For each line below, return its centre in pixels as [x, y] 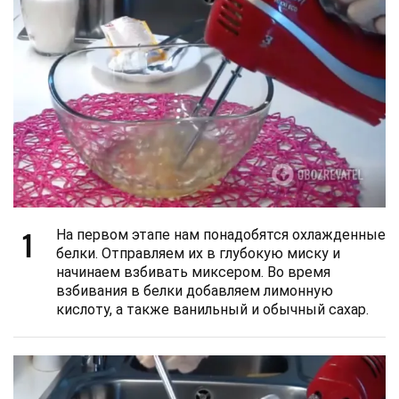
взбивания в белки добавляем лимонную [195, 291]
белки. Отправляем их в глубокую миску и [198, 254]
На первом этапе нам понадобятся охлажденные [221, 235]
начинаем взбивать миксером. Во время [193, 273]
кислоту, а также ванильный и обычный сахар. [212, 310]
